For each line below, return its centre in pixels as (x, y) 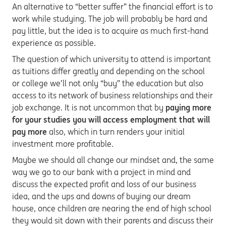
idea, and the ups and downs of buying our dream (101, 196)
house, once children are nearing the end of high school (112, 208)
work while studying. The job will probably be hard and (110, 19)
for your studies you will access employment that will (111, 120)
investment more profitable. (63, 144)
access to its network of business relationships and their (112, 95)
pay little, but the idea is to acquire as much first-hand (110, 31)
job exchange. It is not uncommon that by (89, 107)
